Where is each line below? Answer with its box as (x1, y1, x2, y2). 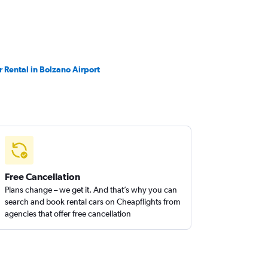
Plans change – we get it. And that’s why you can (5, 185, 178, 194)
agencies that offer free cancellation (5, 209, 132, 218)
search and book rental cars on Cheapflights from (5, 197, 181, 206)
